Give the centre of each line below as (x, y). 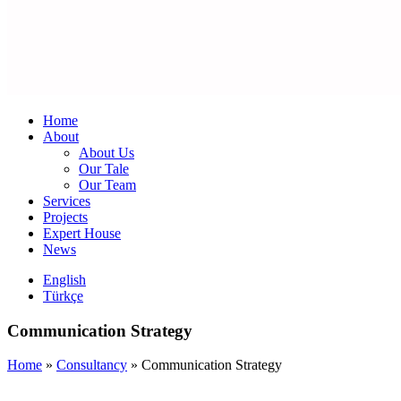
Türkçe (63, 295)
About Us (107, 152)
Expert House (82, 233)
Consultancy (92, 365)
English (64, 279)
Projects (65, 217)
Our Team (107, 184)
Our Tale (104, 168)
